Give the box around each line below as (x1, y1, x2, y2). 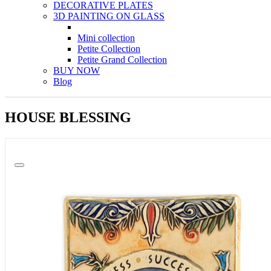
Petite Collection (77, 43, 140, 54)
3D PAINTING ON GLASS (53, 10, 165, 21)
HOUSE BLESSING (5, 109, 131, 125)
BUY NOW (53, 65, 100, 76)
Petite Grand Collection (77, 54, 167, 65)
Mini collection (77, 32, 135, 43)
